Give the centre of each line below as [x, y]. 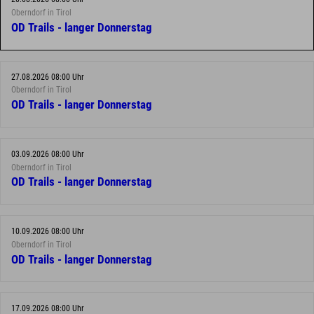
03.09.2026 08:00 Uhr [48, 154]
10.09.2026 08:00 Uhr [48, 231]
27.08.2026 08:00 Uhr [48, 77]
